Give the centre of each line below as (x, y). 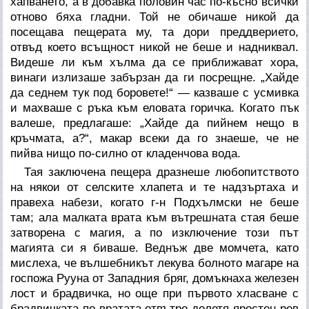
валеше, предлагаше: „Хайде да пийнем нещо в (154, 123)
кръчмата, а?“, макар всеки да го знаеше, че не (154, 138)
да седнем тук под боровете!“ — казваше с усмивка (154, 92)
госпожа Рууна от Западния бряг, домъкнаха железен (154, 278)
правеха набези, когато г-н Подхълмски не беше (154, 202)
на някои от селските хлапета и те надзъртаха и (154, 187)
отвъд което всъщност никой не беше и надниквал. (154, 47)
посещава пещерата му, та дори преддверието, (154, 32)
